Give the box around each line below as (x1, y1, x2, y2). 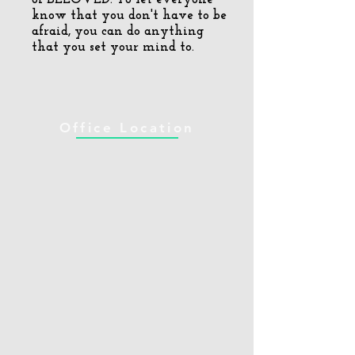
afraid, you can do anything (32, 25, 204, 38)
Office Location (59, 120, 195, 136)
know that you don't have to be (32, 9, 227, 22)
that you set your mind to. (32, 40, 194, 54)
